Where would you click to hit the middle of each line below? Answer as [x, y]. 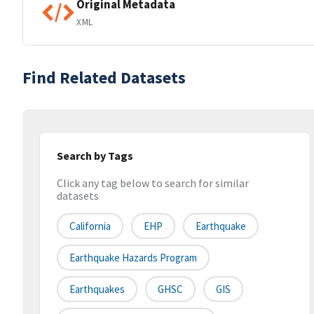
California [90, 226]
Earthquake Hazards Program [133, 258]
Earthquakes [97, 289]
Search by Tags [95, 156]
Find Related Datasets [104, 77]
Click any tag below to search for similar [153, 183]
